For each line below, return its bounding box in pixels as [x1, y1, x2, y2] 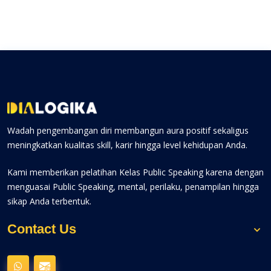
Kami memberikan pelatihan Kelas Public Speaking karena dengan [7, 166, 264, 178]
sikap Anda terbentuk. [7, 195, 91, 207]
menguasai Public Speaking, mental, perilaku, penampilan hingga [7, 180, 259, 192]
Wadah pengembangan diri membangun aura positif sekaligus [7, 124, 249, 136]
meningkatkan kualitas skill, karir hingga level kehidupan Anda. [7, 139, 247, 151]
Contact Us [7, 221, 76, 237]
